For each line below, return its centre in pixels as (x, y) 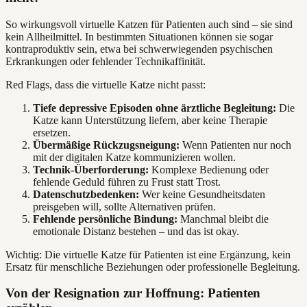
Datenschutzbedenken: (86, 194)
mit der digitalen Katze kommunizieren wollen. (134, 157)
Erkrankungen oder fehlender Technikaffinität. (106, 61)
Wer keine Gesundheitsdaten (202, 194)
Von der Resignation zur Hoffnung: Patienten (133, 293)
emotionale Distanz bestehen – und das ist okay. (136, 231)
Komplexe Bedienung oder (209, 169)
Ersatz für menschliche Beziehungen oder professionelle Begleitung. (153, 267)
